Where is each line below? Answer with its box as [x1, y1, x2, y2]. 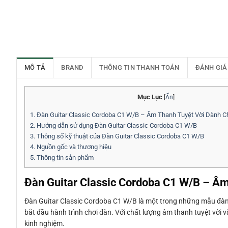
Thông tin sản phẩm [35, 153, 94, 161]
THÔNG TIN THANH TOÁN [99, 64, 180, 72]
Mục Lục [137, 93, 162, 101]
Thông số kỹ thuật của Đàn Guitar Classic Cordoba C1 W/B [35, 132, 204, 140]
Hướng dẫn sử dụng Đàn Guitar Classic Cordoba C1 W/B [35, 121, 197, 129]
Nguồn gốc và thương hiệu [35, 142, 111, 151]
